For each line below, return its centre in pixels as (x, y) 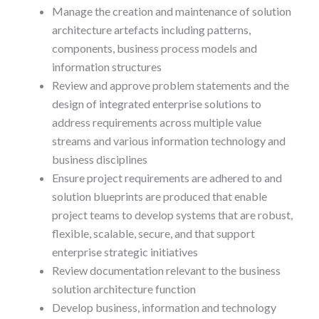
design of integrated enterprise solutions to (156, 104)
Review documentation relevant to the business (166, 271)
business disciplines (99, 159)
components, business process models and (154, 48)
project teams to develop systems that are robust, (172, 215)
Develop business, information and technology (164, 308)
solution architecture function (124, 289)
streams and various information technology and (168, 141)
